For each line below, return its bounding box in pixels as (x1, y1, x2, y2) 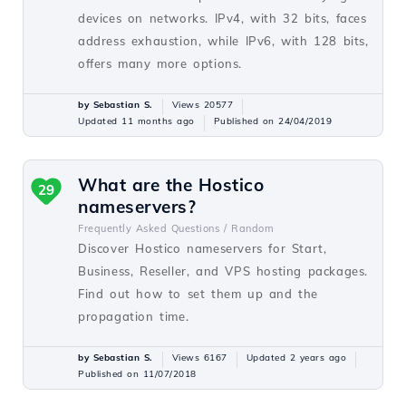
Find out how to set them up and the (78, 286, 319, 301)
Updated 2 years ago (246, 352, 346, 363)
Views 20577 (171, 99, 233, 111)
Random (231, 222, 274, 235)
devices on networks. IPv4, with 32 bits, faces (78, 11, 367, 25)
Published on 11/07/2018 (78, 368, 197, 380)
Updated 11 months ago (78, 115, 195, 127)
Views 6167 (171, 352, 227, 363)
